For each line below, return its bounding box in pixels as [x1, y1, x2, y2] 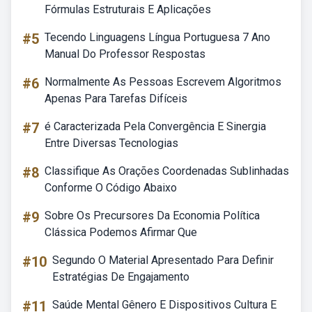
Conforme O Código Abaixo [45, 181, 177, 194]
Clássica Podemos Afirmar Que [45, 226, 197, 239]
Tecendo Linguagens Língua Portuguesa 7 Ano [45, 31, 270, 44]
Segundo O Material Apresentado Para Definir [52, 253, 274, 267]
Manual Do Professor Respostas [45, 47, 205, 61]
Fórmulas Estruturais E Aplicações [45, 3, 211, 16]
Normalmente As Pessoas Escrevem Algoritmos [45, 75, 281, 88]
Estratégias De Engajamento [52, 270, 189, 283]
